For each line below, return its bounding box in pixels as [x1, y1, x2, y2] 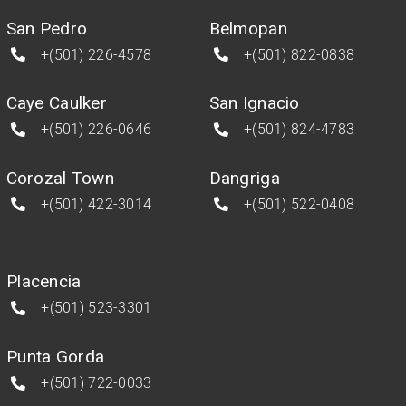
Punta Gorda [5, 346, 105, 368]
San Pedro [5, 17, 88, 39]
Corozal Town [5, 167, 114, 188]
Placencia [5, 271, 82, 293]
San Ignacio [208, 92, 300, 114]
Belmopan [208, 17, 287, 39]
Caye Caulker [5, 92, 107, 114]
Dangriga [208, 167, 280, 188]
